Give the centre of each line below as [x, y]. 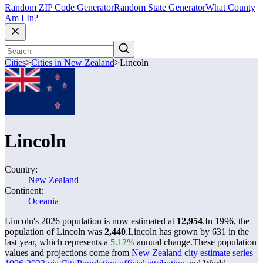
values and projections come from [68, 253]
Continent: [24, 190]
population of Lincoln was [55, 232]
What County [230, 8]
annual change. [163, 242]
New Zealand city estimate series [192, 253]
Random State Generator [160, 8]
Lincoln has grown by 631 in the [188, 232]
